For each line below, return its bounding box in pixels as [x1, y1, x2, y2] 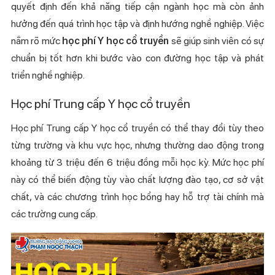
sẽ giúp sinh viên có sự [169, 34, 265, 47]
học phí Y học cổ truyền [61, 34, 169, 47]
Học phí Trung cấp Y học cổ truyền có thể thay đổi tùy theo [10, 122, 265, 134]
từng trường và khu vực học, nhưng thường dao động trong [10, 139, 265, 151]
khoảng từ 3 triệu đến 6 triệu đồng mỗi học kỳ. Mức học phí [10, 156, 265, 168]
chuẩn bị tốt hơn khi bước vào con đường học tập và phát [10, 52, 265, 64]
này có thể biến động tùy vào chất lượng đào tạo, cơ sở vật [10, 173, 265, 185]
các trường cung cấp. [10, 207, 98, 220]
